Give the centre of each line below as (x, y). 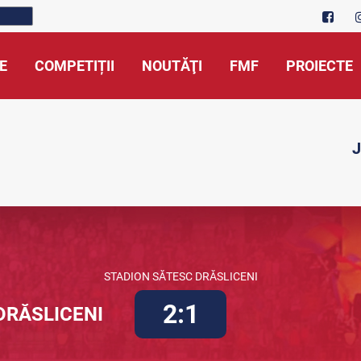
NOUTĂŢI (172, 66)
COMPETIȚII (75, 66)
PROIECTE (320, 66)
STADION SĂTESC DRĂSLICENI (180, 276)
